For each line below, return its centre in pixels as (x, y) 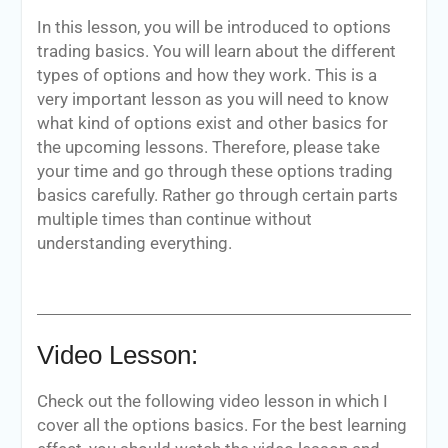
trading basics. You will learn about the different (216, 51)
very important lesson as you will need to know (212, 99)
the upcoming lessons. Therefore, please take (208, 147)
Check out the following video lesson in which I (212, 401)
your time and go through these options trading (214, 171)
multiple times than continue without (174, 219)
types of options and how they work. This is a (206, 75)
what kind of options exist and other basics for (212, 123)
